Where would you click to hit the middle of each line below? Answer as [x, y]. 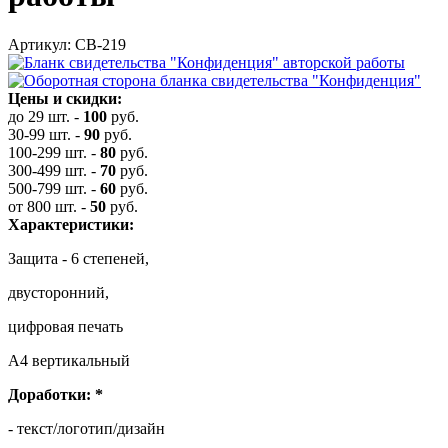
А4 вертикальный [69, 360]
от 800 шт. [42, 206]
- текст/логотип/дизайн [86, 428]
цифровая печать [65, 326]
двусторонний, [58, 292]
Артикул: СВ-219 [67, 44]
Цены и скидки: [65, 98]
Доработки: [51, 394]
